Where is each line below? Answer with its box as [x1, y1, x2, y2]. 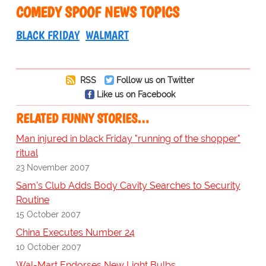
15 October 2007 [15, 209, 80, 220]
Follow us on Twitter [116, 75, 194, 85]
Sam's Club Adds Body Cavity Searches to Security [15, 180, 240, 192]
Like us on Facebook [96, 89, 175, 100]
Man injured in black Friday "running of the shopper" [15, 133, 240, 145]
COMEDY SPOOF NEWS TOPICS [15, 3, 179, 21]
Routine [15, 194, 49, 206]
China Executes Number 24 [15, 227, 135, 239]
